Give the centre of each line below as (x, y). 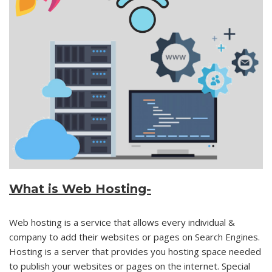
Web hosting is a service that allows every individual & (122, 222)
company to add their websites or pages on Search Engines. (134, 236)
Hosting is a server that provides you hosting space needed (135, 251)
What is (36, 189)
